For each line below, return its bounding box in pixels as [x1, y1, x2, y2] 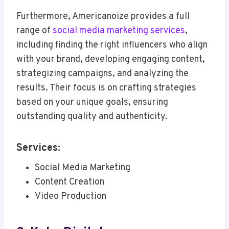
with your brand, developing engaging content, [16, 54, 205, 66]
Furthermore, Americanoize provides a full [16, 11, 190, 23]
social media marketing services [53, 25, 185, 37]
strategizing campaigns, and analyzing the [16, 68, 189, 80]
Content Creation [35, 176, 104, 189]
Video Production [35, 191, 106, 203]
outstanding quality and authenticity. [16, 111, 168, 123]
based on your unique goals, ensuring [16, 97, 168, 109]
